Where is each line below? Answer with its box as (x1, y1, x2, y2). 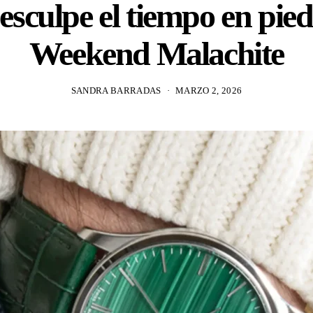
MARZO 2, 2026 (175, 85, 242, 96)
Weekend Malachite (29, 34, 284, 72)
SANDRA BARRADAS (71, 85, 161, 96)
